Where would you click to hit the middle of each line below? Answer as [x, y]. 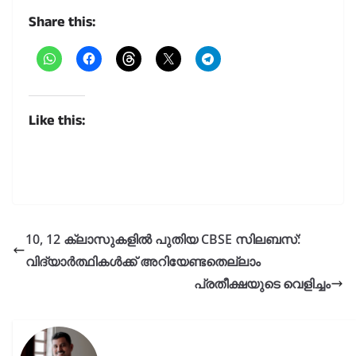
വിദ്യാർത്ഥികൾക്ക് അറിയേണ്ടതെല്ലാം [143, 261]
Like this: [57, 120]
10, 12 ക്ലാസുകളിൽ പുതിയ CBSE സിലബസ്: [163, 239]
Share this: [62, 21]
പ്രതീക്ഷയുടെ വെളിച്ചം [262, 283]
